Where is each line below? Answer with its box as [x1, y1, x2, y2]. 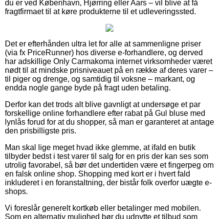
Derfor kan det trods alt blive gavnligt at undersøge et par [5, 100, 200, 109]
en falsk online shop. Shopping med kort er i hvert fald [5, 169, 190, 178]
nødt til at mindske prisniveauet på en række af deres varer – [5, 66, 213, 74]
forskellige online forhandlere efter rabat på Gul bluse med [5, 109, 205, 117]
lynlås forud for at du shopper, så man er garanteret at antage [5, 117, 214, 126]
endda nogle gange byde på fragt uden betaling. [5, 83, 171, 92]
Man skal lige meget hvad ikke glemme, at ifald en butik [5, 143, 196, 152]
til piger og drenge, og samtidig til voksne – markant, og [5, 74, 195, 83]
